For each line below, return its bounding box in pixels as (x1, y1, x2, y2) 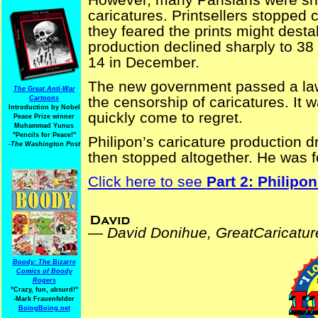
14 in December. (87, 54, 199, 71)
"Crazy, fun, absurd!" (10, 286, 78, 293)
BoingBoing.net (18, 305, 70, 312)
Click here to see (87, 173, 207, 190)
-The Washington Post (8, 141, 80, 148)
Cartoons (29, 94, 59, 102)
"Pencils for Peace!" (12, 131, 76, 138)
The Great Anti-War (13, 85, 75, 92)
